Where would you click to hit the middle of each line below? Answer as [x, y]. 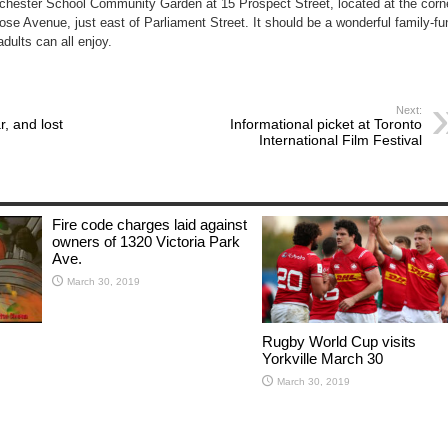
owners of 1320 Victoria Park [146, 241]
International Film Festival [340, 139]
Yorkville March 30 [322, 358]
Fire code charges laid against [149, 224]
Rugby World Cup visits [339, 341]
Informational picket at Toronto [326, 123]
